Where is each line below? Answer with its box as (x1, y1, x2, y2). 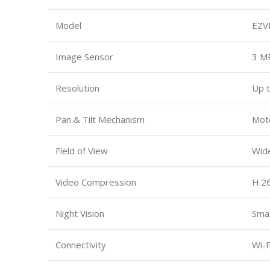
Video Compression (55, 175, 136, 188)
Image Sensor (55, 50, 113, 63)
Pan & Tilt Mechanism (55, 113, 145, 125)
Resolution (55, 81, 99, 94)
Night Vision (55, 207, 104, 219)
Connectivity (55, 238, 106, 251)
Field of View (55, 144, 108, 157)
